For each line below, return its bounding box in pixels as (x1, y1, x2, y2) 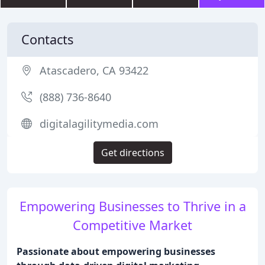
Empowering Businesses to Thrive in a (19, 198, 246, 215)
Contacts (21, 31, 73, 48)
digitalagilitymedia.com (40, 117, 159, 131)
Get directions (101, 146, 164, 159)
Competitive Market (73, 216, 192, 234)
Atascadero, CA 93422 (40, 63, 148, 77)
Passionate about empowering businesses (17, 245, 215, 258)
